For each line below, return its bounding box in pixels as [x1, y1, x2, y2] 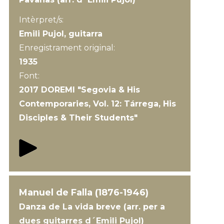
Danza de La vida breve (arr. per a [18, 202, 165, 211]
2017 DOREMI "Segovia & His [18, 85, 140, 94]
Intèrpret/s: [18, 15, 63, 24]
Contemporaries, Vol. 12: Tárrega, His [18, 99, 176, 108]
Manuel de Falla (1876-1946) [18, 187, 148, 198]
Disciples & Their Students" [18, 113, 137, 122]
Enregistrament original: [18, 43, 117, 52]
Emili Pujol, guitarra [18, 29, 102, 38]
